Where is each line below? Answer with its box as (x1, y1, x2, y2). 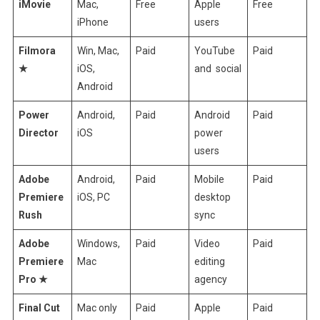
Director (18, 126, 59, 139)
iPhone (76, 16, 109, 28)
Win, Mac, (76, 44, 119, 56)
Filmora (18, 44, 56, 56)
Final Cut (18, 301, 60, 314)
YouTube (194, 44, 235, 56)
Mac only (76, 301, 117, 314)
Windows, (76, 237, 120, 249)
